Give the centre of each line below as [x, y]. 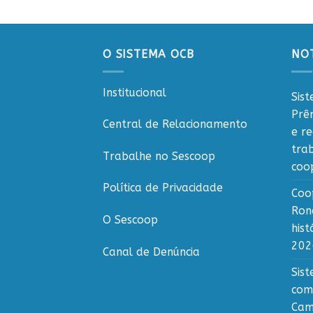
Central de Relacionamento [175, 124]
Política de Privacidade [163, 188]
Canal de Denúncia [151, 252]
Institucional [134, 92]
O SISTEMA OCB [148, 54]
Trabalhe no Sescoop [159, 156]
